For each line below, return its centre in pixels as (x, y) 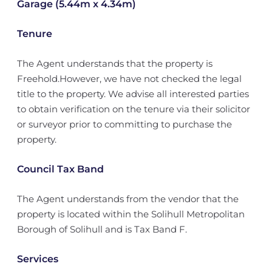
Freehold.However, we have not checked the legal (129, 79)
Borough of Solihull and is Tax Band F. (102, 229)
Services (37, 259)
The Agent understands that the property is (114, 63)
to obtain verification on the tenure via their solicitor (133, 109)
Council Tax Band (60, 169)
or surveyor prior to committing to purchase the (124, 124)
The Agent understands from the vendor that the (127, 199)
